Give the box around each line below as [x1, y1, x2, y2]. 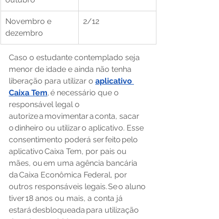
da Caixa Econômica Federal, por [9, 170, 129, 179]
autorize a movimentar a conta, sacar [9, 111, 141, 121]
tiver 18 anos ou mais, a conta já [9, 194, 125, 203]
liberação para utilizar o [9, 76, 95, 86]
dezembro [5, 28, 43, 38]
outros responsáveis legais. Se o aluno [9, 182, 148, 191]
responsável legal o [9, 100, 82, 109]
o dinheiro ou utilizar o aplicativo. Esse [9, 123, 146, 132]
